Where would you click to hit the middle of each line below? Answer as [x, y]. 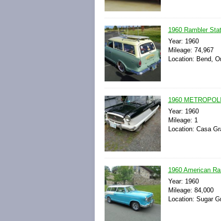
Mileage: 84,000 [191, 190]
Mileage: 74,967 [191, 50]
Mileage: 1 [183, 120]
